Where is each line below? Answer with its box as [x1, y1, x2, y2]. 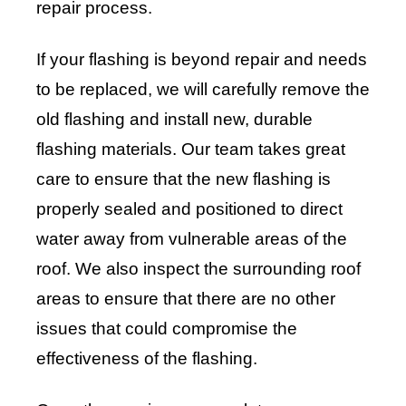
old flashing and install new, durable [36, 110, 313, 130]
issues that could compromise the [36, 319, 297, 339]
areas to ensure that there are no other [36, 289, 335, 309]
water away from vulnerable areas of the [36, 229, 347, 249]
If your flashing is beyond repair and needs [36, 50, 367, 70]
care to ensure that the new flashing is [36, 169, 331, 189]
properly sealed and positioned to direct [36, 199, 343, 219]
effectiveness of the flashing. [36, 349, 257, 369]
